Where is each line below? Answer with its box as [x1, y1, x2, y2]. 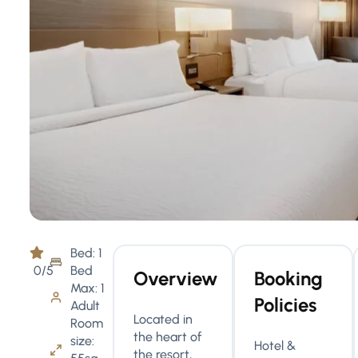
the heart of [133, 329, 202, 344]
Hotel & [253, 338, 296, 353]
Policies [253, 293, 316, 316]
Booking [253, 267, 323, 290]
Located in [133, 312, 193, 327]
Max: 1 [70, 280, 105, 296]
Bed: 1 [70, 245, 103, 261]
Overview [133, 267, 218, 290]
